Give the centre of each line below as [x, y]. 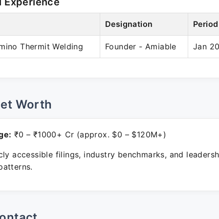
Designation [129, 24]
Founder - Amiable [141, 46]
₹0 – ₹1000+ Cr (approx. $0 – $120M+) [89, 134]
